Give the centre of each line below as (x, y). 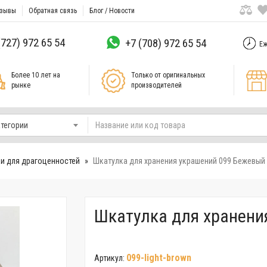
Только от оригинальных (168, 75)
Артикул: (110, 258)
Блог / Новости (112, 11)
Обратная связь (53, 11)
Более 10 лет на (35, 75)
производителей (156, 85)
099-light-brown (159, 258)
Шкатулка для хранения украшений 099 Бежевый (179, 161)
